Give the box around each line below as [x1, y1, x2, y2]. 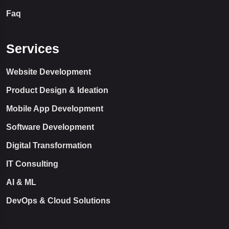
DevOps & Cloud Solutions [6, 196, 110, 205]
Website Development [6, 67, 91, 77]
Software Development [6, 123, 94, 132]
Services [6, 41, 59, 56]
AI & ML [6, 178, 36, 187]
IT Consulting [6, 159, 58, 169]
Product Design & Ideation [6, 86, 108, 95]
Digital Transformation [6, 141, 92, 150]
